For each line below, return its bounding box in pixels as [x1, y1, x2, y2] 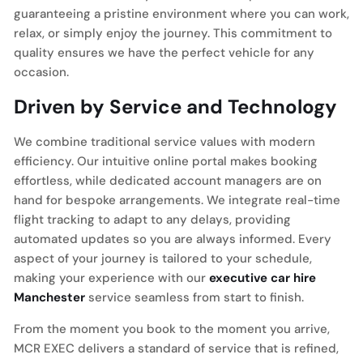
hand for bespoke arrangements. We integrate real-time [14, 192, 340, 208]
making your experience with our [14, 270, 209, 286]
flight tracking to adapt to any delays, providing [14, 211, 291, 228]
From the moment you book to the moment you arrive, [14, 321, 330, 337]
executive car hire [209, 270, 316, 286]
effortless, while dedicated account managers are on [14, 173, 322, 189]
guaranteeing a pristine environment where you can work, [14, 6, 349, 22]
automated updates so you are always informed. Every [14, 231, 331, 247]
